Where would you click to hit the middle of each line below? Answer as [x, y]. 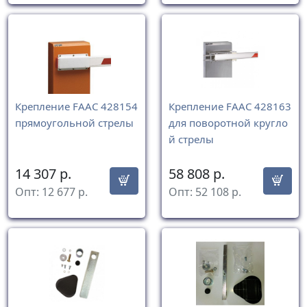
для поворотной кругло [228, 123]
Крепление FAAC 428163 [230, 107]
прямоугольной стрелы [74, 123]
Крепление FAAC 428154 [76, 107]
